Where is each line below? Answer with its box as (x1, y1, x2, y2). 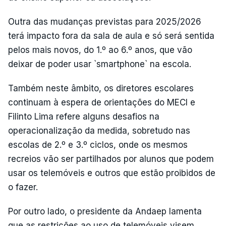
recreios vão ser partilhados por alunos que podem (8, 154, 214, 164)
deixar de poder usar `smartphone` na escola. (8, 59, 191, 69)
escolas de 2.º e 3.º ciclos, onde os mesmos (8, 140, 188, 150)
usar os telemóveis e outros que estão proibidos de (8, 168, 215, 178)
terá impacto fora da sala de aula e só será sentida (8, 31, 214, 41)
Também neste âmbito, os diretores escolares (8, 83, 194, 93)
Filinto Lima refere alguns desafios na (8, 111, 159, 122)
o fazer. (8, 182, 38, 192)
